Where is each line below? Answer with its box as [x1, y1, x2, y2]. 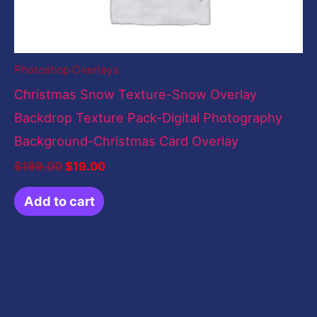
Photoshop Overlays [14, 63, 119, 77]
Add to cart [23, 192, 95, 209]
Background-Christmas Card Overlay [14, 133, 238, 149]
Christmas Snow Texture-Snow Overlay [14, 86, 257, 103]
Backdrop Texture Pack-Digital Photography [14, 110, 282, 126]
